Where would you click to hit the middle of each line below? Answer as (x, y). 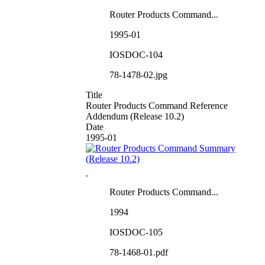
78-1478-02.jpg (138, 75)
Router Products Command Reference (157, 105)
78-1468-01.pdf (139, 252)
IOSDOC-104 (136, 54)
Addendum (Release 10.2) (135, 116)
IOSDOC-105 (136, 232)
